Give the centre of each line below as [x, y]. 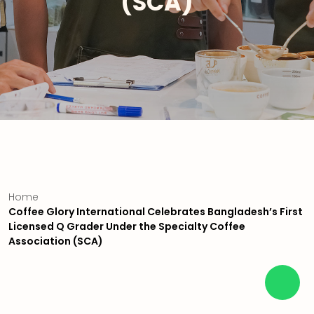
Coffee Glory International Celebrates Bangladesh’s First [156, 212]
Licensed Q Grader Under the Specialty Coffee [127, 226]
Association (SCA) [56, 241]
